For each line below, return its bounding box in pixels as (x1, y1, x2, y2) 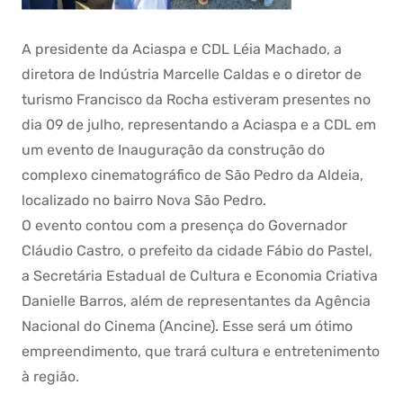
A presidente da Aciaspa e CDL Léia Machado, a (22, 40, 342, 58)
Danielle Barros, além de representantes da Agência (22, 292, 371, 309)
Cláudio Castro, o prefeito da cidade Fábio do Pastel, (22, 242, 372, 259)
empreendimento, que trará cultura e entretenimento (22, 343, 380, 360)
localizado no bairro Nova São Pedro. (22, 192, 266, 209)
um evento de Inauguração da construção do (22, 141, 325, 158)
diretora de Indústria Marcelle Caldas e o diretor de (22, 66, 362, 83)
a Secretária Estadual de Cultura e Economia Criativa (22, 267, 378, 284)
